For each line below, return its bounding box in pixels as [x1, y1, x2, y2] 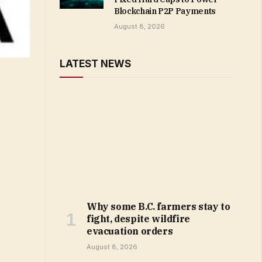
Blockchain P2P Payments [114, 6, 216, 16]
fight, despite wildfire [87, 213, 190, 225]
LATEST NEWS [60, 58, 131, 70]
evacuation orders [87, 225, 173, 237]
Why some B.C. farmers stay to [87, 201, 230, 213]
